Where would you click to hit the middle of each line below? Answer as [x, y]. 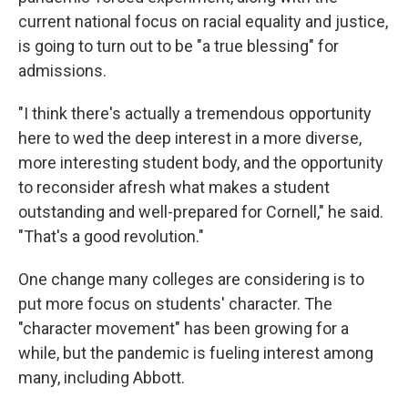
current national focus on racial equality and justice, [203, 21]
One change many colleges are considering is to [191, 279]
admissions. [62, 70]
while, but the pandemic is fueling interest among [196, 352]
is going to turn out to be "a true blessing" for [178, 46]
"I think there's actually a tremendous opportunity [195, 113]
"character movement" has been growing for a [184, 328]
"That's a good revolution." [111, 236]
